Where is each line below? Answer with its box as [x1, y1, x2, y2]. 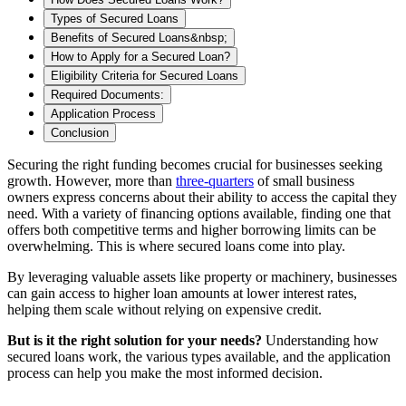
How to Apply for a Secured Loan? [51, 49, 230, 63]
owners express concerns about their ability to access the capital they [7, 188, 397, 205]
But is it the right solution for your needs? [7, 332, 266, 348]
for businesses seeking [256, 156, 382, 172]
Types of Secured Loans [51, 11, 179, 25]
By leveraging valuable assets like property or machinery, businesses [7, 268, 397, 285]
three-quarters [176, 172, 254, 188]
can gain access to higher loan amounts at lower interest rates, [7, 285, 357, 301]
